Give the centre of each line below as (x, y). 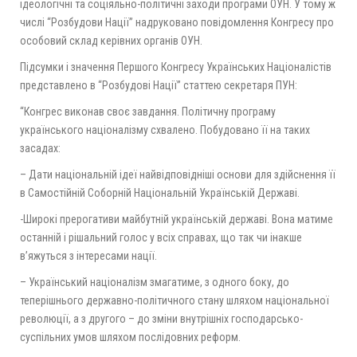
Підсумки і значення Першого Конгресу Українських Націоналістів (176, 67)
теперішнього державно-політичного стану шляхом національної (175, 300)
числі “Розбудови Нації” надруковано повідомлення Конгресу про (177, 22)
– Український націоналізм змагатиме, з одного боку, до (155, 282)
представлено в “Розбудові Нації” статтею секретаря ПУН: (159, 85)
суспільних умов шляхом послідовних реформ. (130, 337)
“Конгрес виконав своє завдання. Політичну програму (148, 111)
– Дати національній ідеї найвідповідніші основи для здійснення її (178, 174)
